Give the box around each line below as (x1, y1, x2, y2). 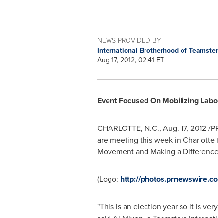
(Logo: (97, 173, 120, 184)
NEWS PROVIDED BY (97, 36, 161, 45)
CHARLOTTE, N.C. (97, 123, 159, 133)
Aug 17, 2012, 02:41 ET (97, 55, 164, 65)
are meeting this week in (97, 134, 183, 145)
